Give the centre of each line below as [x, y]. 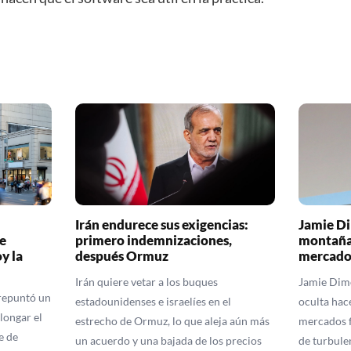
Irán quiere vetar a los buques [147, 281]
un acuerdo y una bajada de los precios [169, 340]
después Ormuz [122, 255]
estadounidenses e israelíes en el [154, 301]
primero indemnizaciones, [154, 240]
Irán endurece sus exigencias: [162, 224]
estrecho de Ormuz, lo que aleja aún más [173, 320]
